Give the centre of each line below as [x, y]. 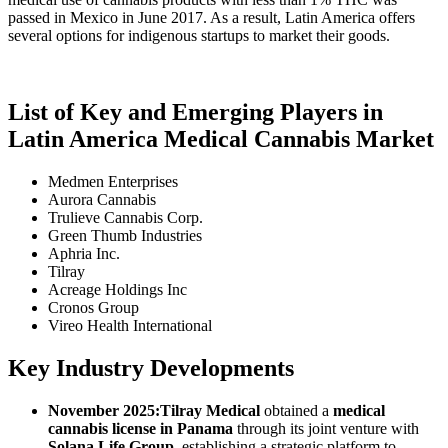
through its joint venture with [326, 428]
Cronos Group [93, 307]
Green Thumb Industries [125, 235]
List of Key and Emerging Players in [195, 112]
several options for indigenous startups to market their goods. [199, 36]
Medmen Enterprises [113, 181]
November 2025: [104, 410]
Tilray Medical [210, 410]
